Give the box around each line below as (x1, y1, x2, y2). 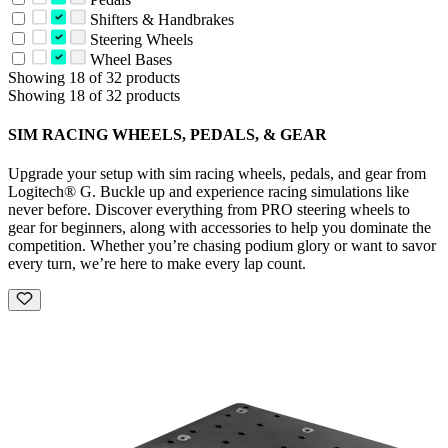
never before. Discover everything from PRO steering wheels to (8, 201, 410, 219)
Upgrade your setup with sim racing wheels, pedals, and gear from (8, 165, 426, 183)
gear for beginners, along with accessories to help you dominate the (8, 219, 431, 237)
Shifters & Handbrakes (85, 10, 234, 28)
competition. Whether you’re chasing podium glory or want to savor (8, 237, 436, 255)
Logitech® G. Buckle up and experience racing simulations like (8, 183, 409, 201)
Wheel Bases (85, 50, 172, 68)
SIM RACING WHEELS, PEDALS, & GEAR (8, 125, 327, 143)
